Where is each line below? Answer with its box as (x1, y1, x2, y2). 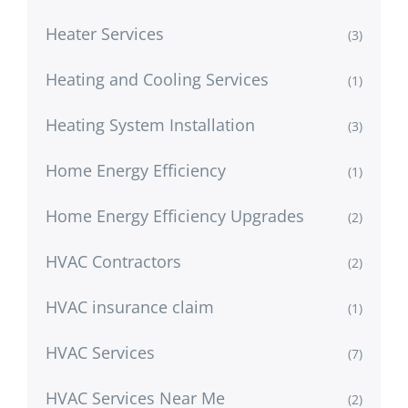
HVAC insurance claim (46, 295, 214, 318)
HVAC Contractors (46, 250, 181, 272)
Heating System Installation (46, 113, 255, 136)
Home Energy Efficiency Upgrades (46, 204, 304, 227)
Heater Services (46, 22, 164, 45)
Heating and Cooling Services (46, 67, 269, 90)
